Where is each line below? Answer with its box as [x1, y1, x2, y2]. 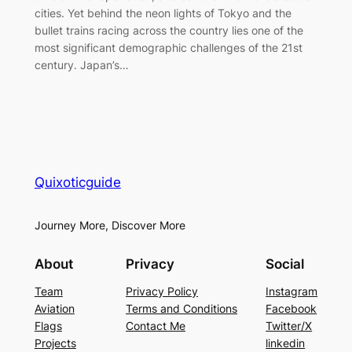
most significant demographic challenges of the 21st [34, 41, 302, 55]
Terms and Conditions [126, 302, 237, 316]
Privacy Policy [126, 284, 198, 299]
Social [266, 256, 305, 273]
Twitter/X [266, 319, 313, 333]
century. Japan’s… [34, 58, 129, 72]
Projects [34, 336, 76, 350]
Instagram [266, 284, 318, 299]
